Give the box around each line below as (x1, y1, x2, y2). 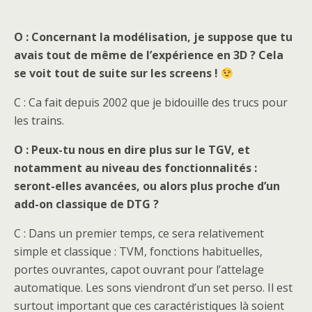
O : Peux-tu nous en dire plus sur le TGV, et (14, 142, 250, 158)
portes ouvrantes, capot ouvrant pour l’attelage (14, 262, 264, 278)
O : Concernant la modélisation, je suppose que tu (14, 29, 292, 45)
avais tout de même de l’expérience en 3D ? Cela (14, 47, 283, 63)
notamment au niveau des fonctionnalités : (14, 160, 257, 176)
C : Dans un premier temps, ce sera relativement (14, 226, 264, 242)
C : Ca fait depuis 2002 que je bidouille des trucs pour (14, 95, 288, 111)
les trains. (14, 113, 64, 129)
